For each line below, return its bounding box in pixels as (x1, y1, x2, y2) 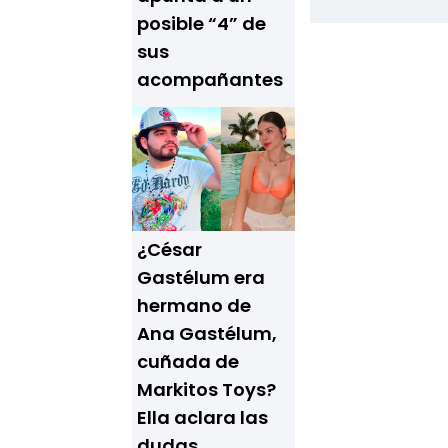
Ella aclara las (137, 405, 268, 430)
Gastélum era (137, 265, 265, 290)
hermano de (137, 293, 251, 318)
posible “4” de (137, 11, 266, 36)
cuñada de (137, 349, 239, 374)
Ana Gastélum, (137, 321, 277, 346)
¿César (137, 237, 202, 262)
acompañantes (137, 67, 283, 92)
